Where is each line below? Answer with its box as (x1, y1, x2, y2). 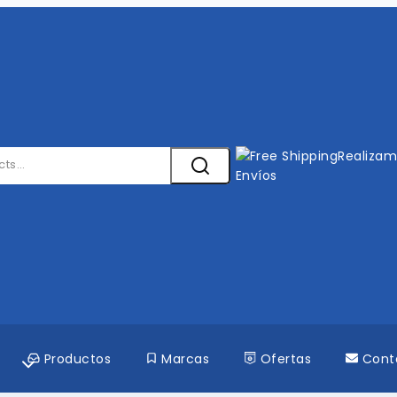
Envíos (235, 167, 277, 184)
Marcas (161, 349, 210, 368)
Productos (43, 349, 112, 368)
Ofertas (260, 349, 312, 368)
